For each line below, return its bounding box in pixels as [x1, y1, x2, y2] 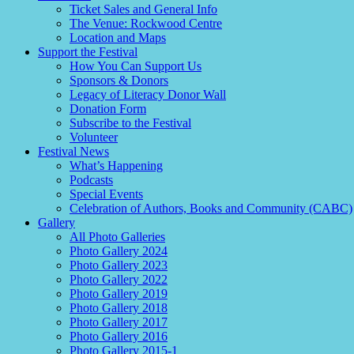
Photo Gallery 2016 [70, 330, 168, 343]
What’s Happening [70, 159, 163, 172]
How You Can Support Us [70, 59, 201, 73]
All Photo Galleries [70, 230, 165, 243]
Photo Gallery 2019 [70, 287, 168, 300]
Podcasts [70, 173, 113, 186]
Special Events [70, 187, 143, 201]
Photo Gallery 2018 [70, 301, 168, 314]
